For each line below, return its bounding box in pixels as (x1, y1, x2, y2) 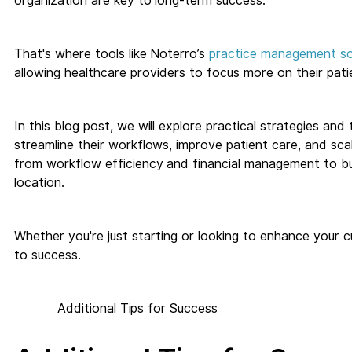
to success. (14, 247, 81, 262)
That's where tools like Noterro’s (14, 46, 210, 61)
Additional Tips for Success (14, 300, 234, 316)
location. (14, 174, 68, 190)
